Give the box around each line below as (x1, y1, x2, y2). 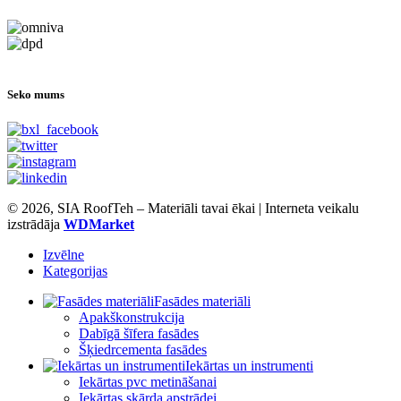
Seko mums (7, 87, 64, 101)
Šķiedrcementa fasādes (79, 341, 207, 357)
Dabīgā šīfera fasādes (79, 325, 199, 341)
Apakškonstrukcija (79, 309, 184, 325)
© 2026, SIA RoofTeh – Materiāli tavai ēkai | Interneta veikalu (7, 200, 359, 216)
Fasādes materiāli (154, 293, 251, 309)
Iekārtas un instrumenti (185, 357, 313, 373)
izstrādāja (7, 216, 64, 232)
